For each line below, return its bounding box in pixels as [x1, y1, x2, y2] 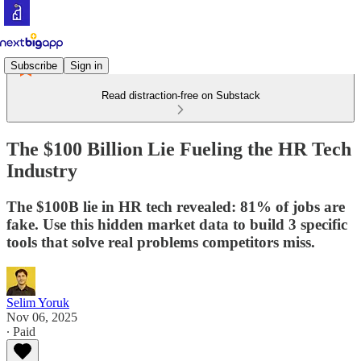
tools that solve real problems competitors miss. [6, 233, 315, 251]
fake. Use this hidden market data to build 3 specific [6, 215, 347, 233]
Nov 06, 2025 [6, 309, 77, 324]
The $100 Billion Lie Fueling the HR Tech [6, 138, 351, 160]
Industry [6, 160, 77, 181]
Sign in [70, 59, 102, 72]
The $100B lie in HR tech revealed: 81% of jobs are [6, 197, 345, 215]
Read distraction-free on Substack [101, 89, 260, 102]
